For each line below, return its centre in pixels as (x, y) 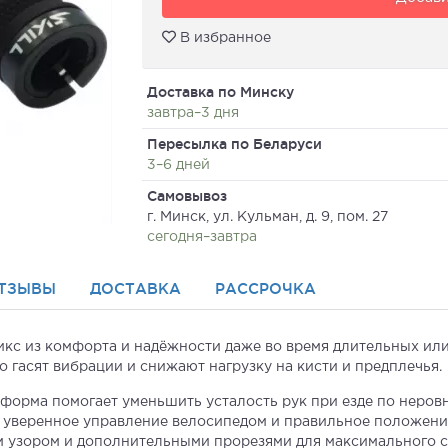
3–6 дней (178, 165)
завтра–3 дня (192, 113)
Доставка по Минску (220, 92)
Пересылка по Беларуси (234, 144)
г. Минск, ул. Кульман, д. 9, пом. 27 (267, 217)
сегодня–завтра (201, 237)
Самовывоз (186, 196)
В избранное (223, 38)
